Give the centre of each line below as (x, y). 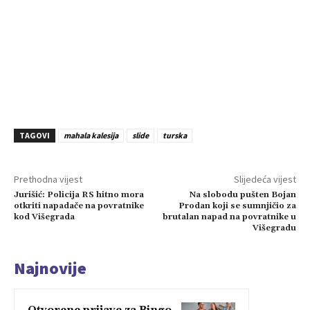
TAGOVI (35, 136)
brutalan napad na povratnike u (229, 217)
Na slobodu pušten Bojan (243, 195)
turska (175, 136)
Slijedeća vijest (265, 180)
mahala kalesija (91, 136)
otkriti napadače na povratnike (79, 206)
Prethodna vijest (48, 180)
